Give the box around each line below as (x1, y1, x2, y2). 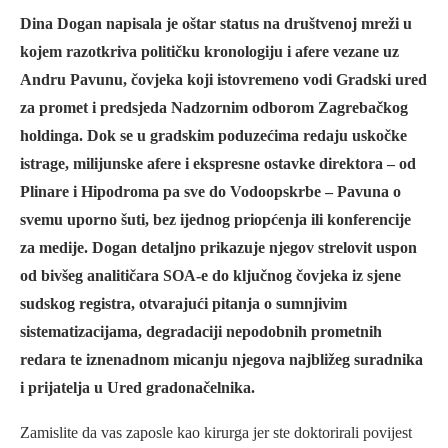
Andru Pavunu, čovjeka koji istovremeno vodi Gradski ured (20, 71, 427, 89)
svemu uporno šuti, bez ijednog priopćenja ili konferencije (20, 211, 411, 229)
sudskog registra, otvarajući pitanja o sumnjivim (20, 295, 347, 313)
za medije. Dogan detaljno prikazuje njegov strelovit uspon (20, 239, 417, 257)
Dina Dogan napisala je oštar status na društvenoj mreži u (20, 15, 412, 33)
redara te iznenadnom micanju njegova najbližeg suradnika (20, 351, 423, 369)
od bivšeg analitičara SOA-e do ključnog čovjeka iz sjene (20, 267, 401, 285)
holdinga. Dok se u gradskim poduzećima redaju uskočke (20, 127, 407, 145)
